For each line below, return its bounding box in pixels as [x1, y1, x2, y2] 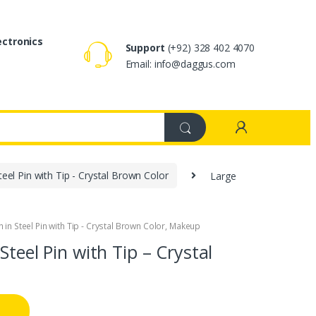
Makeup [169, 219, 201, 232]
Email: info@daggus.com [125, 57, 236, 71]
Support [125, 41, 165, 55]
